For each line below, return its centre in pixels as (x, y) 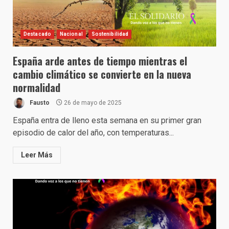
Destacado (37, 34)
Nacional (71, 34)
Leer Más (37, 155)
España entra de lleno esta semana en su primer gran (107, 120)
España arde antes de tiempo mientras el (100, 61)
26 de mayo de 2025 (92, 102)
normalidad (37, 87)
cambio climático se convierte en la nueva (102, 74)
